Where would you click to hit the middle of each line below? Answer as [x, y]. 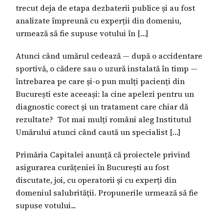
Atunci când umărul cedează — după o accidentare [109, 56]
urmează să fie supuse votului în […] [82, 33]
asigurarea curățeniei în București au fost [92, 167]
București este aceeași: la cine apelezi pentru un [105, 94]
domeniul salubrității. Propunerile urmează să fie [107, 193]
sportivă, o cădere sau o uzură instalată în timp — [107, 69]
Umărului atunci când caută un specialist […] [98, 132]
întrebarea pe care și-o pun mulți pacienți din [100, 81]
